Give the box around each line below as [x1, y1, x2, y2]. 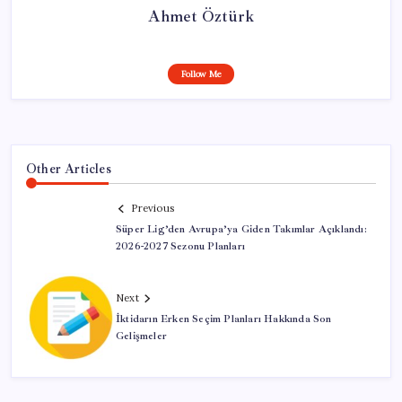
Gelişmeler [116, 329, 167, 344]
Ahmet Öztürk [147, 6, 255, 26]
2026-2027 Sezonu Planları [116, 240, 245, 254]
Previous [131, 202, 174, 215]
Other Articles [26, 161, 111, 177]
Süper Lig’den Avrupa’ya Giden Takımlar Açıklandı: [116, 223, 367, 237]
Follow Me [180, 68, 222, 80]
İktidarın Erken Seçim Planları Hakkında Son [116, 312, 332, 327]
